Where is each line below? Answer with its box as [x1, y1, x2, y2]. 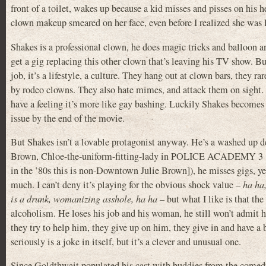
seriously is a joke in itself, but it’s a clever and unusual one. [11, 235, 241, 248]
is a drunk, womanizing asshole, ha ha [11, 192, 157, 205]
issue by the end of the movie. [11, 111, 125, 125]
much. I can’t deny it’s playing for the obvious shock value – [11, 178, 243, 191]
